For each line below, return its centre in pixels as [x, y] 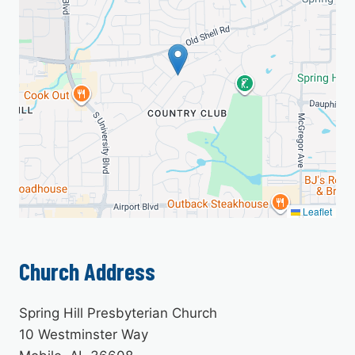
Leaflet [316, 211]
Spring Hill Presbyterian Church [118, 313]
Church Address [87, 271]
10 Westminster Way [84, 334]
